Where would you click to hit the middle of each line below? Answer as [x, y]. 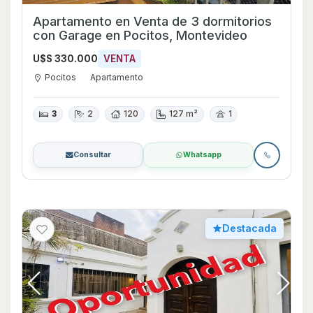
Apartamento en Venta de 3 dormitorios [152, 22]
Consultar [92, 154]
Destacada [249, 228]
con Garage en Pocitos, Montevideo [153, 36]
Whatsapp [202, 154]
